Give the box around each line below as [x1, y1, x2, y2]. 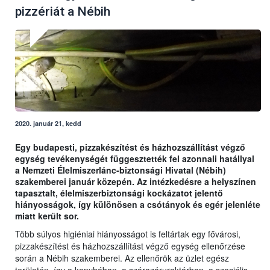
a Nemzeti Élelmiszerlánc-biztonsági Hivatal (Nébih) [15, 164, 226, 177]
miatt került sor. [15, 210, 79, 222]
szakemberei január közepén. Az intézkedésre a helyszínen [15, 175, 256, 188]
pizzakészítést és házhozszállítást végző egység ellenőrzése [15, 240, 245, 253]
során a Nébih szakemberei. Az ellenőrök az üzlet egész [15, 252, 229, 265]
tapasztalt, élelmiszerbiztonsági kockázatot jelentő [15, 187, 223, 199]
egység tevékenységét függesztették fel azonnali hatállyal [15, 152, 254, 165]
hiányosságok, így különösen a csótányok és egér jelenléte [15, 198, 260, 211]
